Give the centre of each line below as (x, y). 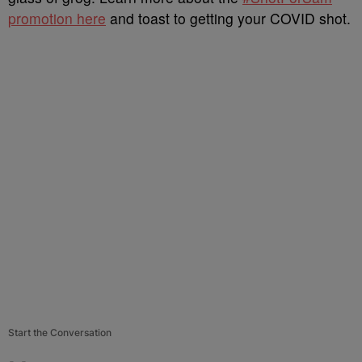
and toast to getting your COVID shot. (228, 18)
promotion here (57, 18)
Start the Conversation (60, 333)
